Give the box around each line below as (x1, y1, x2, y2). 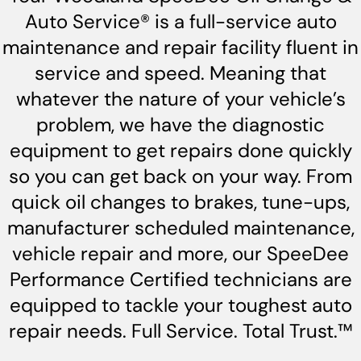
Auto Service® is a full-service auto (24, 8, 337, 34)
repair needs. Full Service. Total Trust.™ (8, 317, 353, 343)
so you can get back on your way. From (9, 163, 352, 189)
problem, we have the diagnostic (36, 111, 325, 137)
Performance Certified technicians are (9, 266, 352, 292)
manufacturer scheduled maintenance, (6, 214, 355, 240)
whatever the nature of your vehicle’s (15, 85, 346, 111)
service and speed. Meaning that (35, 60, 326, 85)
